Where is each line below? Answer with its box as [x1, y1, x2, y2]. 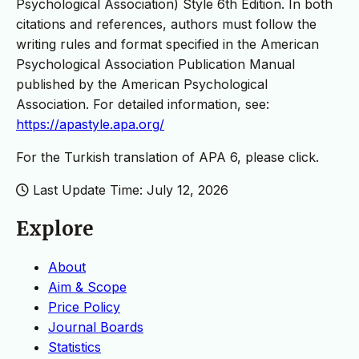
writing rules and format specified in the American [16, 36, 319, 53]
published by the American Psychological [16, 76, 268, 93]
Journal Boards [48, 319, 143, 336]
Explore [16, 216, 94, 242]
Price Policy [48, 299, 120, 316]
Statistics [48, 339, 101, 356]
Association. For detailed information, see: [16, 96, 269, 113]
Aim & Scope [48, 279, 127, 296]
